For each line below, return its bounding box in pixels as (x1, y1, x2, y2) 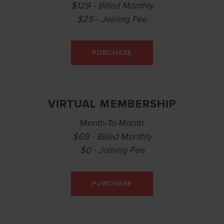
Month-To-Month (80, 116, 144, 129)
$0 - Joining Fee (79, 143, 144, 156)
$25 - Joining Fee (77, 12, 147, 25)
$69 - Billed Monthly (72, 129, 152, 142)
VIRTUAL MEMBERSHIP (47, 95, 177, 111)
